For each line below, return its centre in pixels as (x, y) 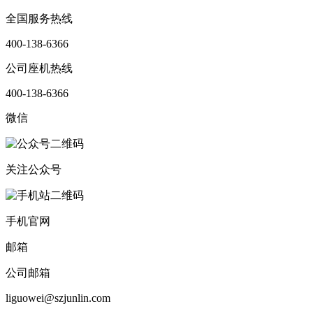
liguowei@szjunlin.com (58, 298)
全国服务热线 (39, 18)
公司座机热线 (39, 68)
